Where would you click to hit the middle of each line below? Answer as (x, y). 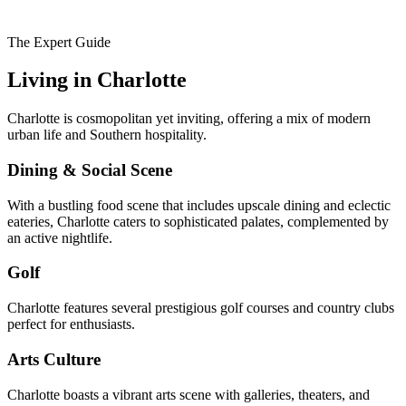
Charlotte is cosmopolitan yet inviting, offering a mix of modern (189, 119)
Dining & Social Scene (90, 170)
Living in (52, 80)
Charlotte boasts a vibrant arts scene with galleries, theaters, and (188, 394)
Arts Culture (54, 359)
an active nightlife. (60, 237)
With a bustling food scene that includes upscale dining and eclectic (199, 205)
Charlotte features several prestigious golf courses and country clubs (201, 308)
